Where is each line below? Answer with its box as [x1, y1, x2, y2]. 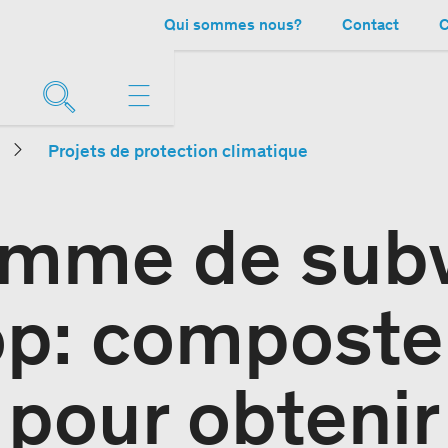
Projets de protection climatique [48, 140, 308, 162]
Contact [342, 15, 399, 34]
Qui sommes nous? [164, 15, 302, 34]
